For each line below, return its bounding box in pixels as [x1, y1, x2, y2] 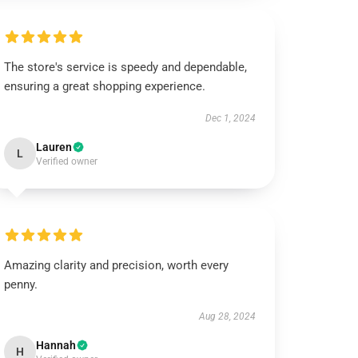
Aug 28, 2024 [198, 311, 256, 322]
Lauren [36, 141, 73, 153]
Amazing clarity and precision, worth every [4, 258, 229, 272]
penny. [4, 277, 38, 292]
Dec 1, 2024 [205, 113, 256, 124]
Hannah [36, 339, 77, 352]
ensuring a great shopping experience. [4, 79, 206, 93]
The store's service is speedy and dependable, [4, 60, 248, 74]
